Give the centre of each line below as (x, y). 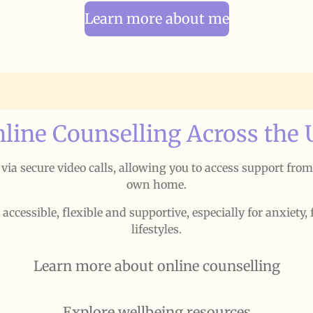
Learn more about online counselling (156, 266)
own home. (156, 185)
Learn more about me (156, 18)
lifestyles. (156, 230)
